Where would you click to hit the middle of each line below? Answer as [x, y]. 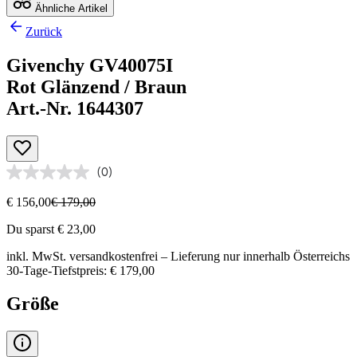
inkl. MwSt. [38, 256]
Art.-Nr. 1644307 [75, 108]
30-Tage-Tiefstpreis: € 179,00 [80, 270]
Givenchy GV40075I [90, 65]
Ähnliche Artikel [70, 8]
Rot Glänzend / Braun [96, 86]
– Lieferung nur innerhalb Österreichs [254, 256]
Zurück [44, 31]
